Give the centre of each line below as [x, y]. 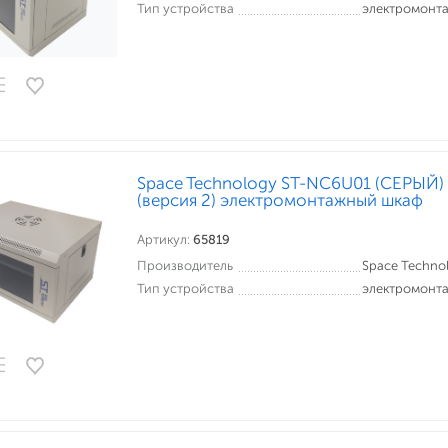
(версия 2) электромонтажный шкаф [280, 200]
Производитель [185, 265]
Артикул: [165, 239]
